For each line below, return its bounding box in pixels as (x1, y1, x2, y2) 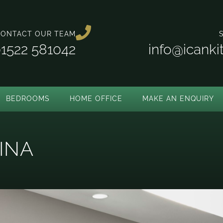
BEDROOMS (6, 95, 50, 103)
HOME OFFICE (70, 95, 122, 103)
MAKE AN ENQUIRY (142, 95, 214, 103)
